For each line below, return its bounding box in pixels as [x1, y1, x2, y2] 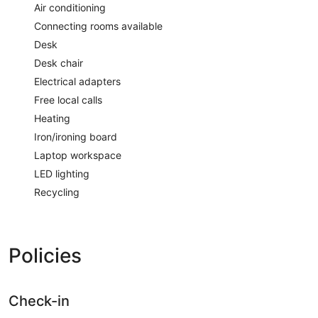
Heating [34, 111, 70, 124]
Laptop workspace [34, 148, 121, 161]
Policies [9, 243, 82, 268]
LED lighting [34, 167, 89, 180]
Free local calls [34, 93, 102, 106]
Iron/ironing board [34, 130, 117, 143]
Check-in [9, 292, 70, 309]
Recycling [34, 185, 79, 198]
